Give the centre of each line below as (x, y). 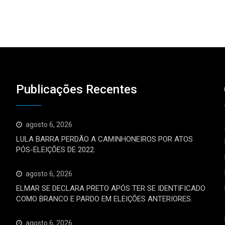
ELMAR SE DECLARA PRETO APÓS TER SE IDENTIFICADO (111, 188)
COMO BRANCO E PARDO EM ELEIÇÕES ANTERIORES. (104, 199)
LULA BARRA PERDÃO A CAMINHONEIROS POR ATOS (105, 139)
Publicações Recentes (77, 89)
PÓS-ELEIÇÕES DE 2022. (56, 149)
